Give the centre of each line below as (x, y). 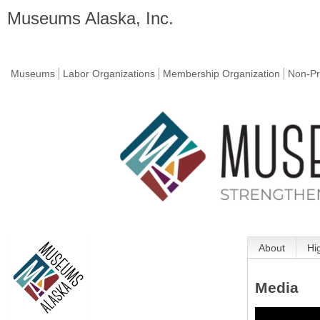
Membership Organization (221, 74)
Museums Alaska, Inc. (90, 18)
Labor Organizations (109, 74)
